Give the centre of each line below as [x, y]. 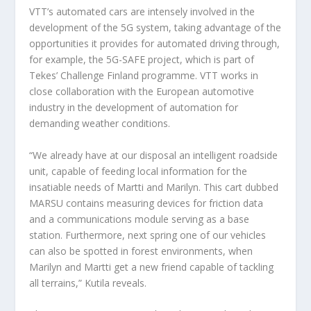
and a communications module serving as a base [140, 219]
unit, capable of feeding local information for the [138, 171]
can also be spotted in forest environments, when [141, 251]
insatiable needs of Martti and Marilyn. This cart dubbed [154, 187]
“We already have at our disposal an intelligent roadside [154, 155]
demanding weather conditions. [100, 124]
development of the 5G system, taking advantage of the [155, 28]
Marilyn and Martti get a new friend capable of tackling [152, 267]
